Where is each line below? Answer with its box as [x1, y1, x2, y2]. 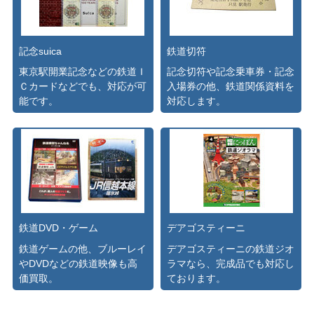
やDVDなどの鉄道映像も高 [18, 257, 137, 269]
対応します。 [167, 95, 226, 107]
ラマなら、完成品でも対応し [167, 257, 295, 269]
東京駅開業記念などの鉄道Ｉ [18, 65, 146, 77]
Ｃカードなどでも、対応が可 [18, 80, 146, 92]
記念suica [18, 45, 62, 57]
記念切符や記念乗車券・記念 [167, 65, 295, 77]
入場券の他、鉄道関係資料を [167, 80, 295, 92]
